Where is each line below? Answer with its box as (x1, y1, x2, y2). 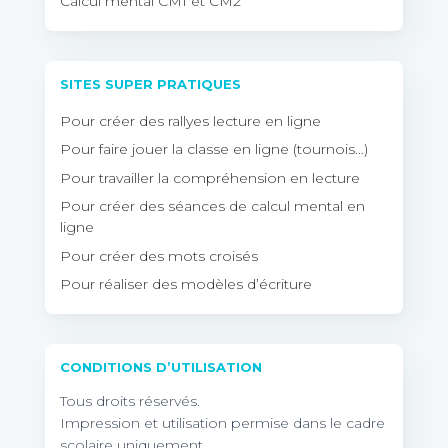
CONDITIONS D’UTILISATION (60, 358, 262, 375)
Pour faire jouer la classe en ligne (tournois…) (60, 140, 368, 159)
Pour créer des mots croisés (60, 246, 258, 265)
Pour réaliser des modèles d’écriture (60, 275, 312, 294)
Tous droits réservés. (60, 391, 200, 410)
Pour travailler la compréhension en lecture (60, 168, 360, 187)
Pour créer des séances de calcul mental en (60, 197, 365, 216)
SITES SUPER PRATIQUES (60, 75, 241, 92)
